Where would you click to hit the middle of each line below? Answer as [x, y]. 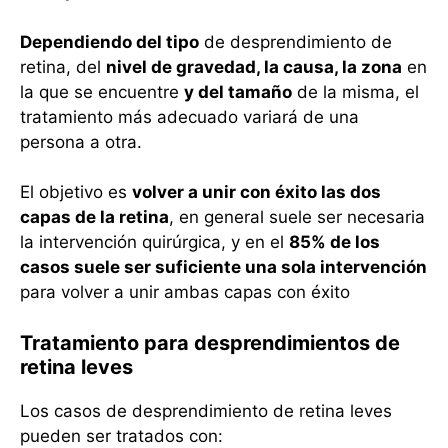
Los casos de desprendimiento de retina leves [206, 410]
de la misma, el [355, 91]
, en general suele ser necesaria [297, 217]
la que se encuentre [102, 91]
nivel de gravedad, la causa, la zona [254, 66]
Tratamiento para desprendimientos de [210, 342]
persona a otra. [81, 141]
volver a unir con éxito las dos [256, 192]
